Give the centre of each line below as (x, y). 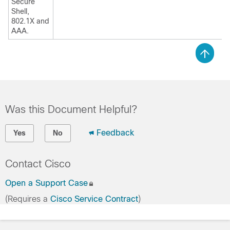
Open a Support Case (46, 183)
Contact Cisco (38, 164)
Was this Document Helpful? (71, 109)
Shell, (20, 11)
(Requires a (28, 199)
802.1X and (30, 21)
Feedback (115, 133)
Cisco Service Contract (94, 199)
